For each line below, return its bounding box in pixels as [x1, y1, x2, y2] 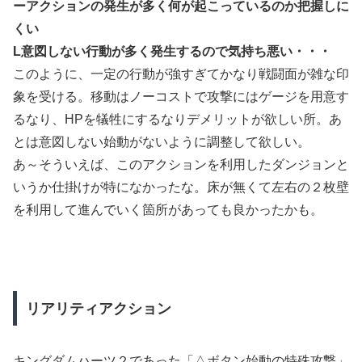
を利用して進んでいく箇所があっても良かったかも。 [13, 203, 323, 217]
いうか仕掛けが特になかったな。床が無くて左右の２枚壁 [13, 180, 349, 195]
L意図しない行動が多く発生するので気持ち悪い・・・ [13, 44, 331, 59]
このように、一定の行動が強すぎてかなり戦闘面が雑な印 [13, 67, 349, 82]
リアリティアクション [25, 300, 171, 317]
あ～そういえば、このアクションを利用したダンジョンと [13, 158, 349, 172]
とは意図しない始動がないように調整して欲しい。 [13, 135, 310, 149]
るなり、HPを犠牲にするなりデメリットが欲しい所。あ [13, 112, 342, 127]
